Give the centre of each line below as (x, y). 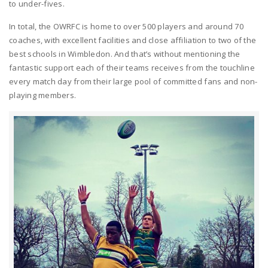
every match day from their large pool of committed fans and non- (133, 81)
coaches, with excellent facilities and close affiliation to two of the (133, 40)
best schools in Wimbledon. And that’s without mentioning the (125, 54)
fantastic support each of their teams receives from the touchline (132, 67)
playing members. (43, 95)
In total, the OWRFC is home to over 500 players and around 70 (126, 26)
